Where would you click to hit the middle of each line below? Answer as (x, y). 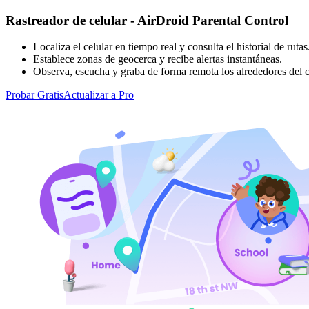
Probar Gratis (34, 95)
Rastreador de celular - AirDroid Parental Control (147, 20)
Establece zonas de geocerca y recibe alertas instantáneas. (158, 59)
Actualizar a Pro (99, 95)
